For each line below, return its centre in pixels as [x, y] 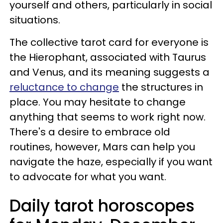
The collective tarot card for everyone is [109, 42]
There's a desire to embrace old [90, 132]
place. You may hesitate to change [98, 102]
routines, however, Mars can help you [102, 147]
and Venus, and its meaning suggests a [110, 72]
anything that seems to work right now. [108, 117]
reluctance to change [64, 87]
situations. [35, 20]
